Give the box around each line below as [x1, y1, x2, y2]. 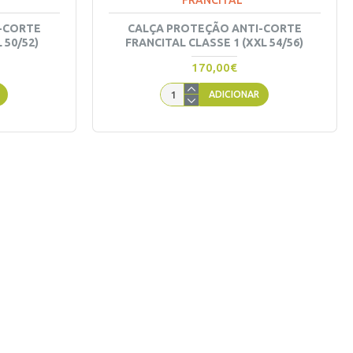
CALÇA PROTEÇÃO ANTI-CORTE [127, 22, 302, 35]
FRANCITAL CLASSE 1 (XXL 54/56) [125, 36, 304, 49]
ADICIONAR [209, 89, 260, 99]
